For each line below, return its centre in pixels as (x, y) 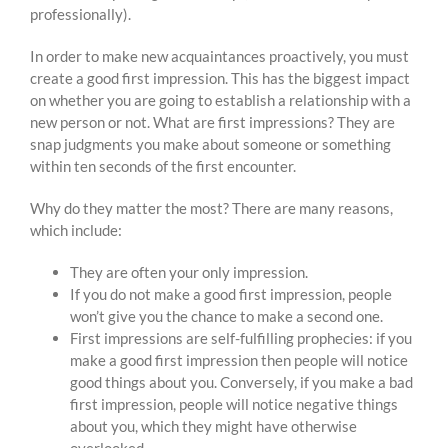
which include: (76, 230)
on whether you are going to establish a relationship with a (220, 100)
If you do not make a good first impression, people (231, 294)
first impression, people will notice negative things (234, 404)
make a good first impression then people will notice (239, 360)
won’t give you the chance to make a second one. (226, 316)
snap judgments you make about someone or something (210, 144)
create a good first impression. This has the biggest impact (220, 78)
